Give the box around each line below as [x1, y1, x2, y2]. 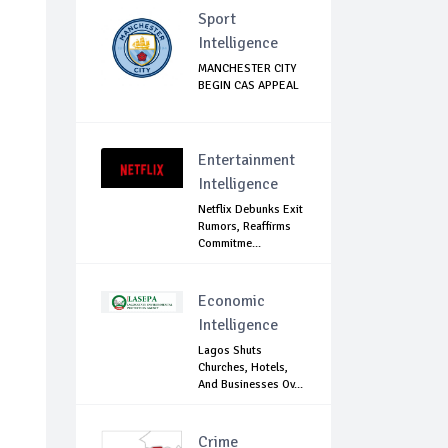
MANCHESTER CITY [198, 61, 296, 77]
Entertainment [198, 150, 295, 171]
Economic [198, 291, 265, 312]
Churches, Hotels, [198, 360, 288, 376]
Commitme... [198, 236, 261, 252]
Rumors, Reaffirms [198, 219, 291, 235]
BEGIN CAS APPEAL [198, 78, 299, 94]
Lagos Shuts [198, 343, 262, 359]
